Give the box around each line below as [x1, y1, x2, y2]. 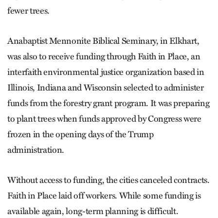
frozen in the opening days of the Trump [7, 128, 154, 140]
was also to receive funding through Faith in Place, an [7, 51, 200, 62]
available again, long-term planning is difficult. [7, 205, 179, 217]
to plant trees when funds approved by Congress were [7, 113, 201, 124]
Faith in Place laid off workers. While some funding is [7, 190, 201, 201]
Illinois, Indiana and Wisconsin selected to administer [7, 82, 204, 93]
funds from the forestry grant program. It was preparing [7, 97, 210, 109]
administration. [7, 144, 64, 155]
